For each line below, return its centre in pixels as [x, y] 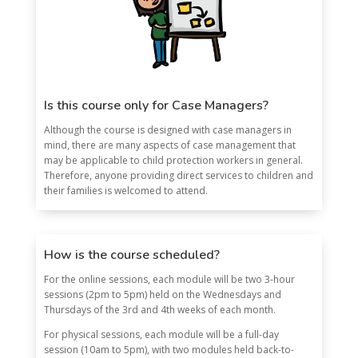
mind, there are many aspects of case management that [169, 145]
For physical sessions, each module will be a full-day [161, 334]
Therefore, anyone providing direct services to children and [178, 175]
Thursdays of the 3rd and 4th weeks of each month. [161, 310]
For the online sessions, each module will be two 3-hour [169, 279]
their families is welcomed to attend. [125, 191]
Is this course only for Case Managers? [156, 105]
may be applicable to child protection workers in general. [173, 160]
